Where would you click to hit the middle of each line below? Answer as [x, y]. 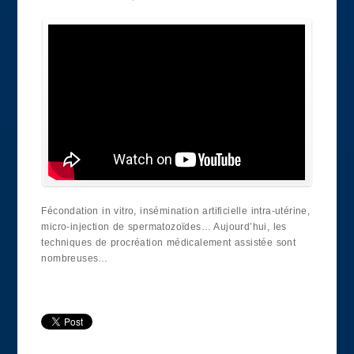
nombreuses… [75, 259]
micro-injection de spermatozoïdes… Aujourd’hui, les [164, 227]
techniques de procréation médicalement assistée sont [169, 243]
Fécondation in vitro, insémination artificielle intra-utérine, [176, 211]
